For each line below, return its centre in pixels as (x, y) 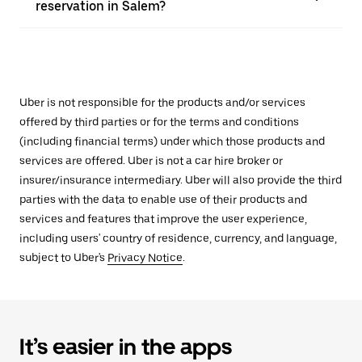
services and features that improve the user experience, (163, 219)
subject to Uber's (63, 258)
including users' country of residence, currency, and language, (178, 238)
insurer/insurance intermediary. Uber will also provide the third (181, 180)
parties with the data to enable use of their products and (163, 200)
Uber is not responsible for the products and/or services (162, 103)
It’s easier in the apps (126, 347)
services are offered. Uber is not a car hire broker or (151, 161)
